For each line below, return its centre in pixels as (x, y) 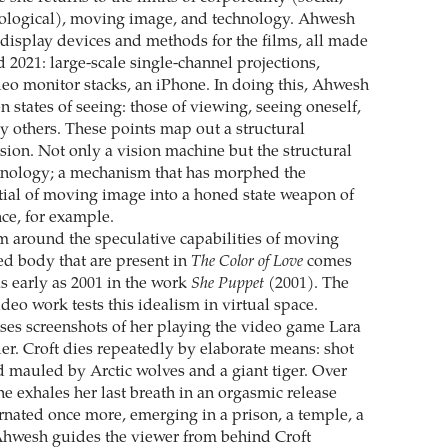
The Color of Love (246, 261)
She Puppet (227, 283)
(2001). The (306, 283)
